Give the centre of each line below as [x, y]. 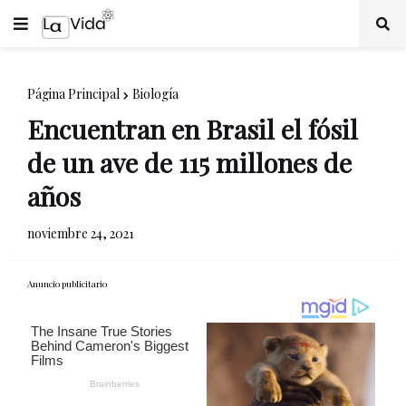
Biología [155, 94]
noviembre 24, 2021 [81, 233]
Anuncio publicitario [67, 284]
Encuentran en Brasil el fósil [193, 129]
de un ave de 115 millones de [189, 162]
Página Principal [73, 94]
